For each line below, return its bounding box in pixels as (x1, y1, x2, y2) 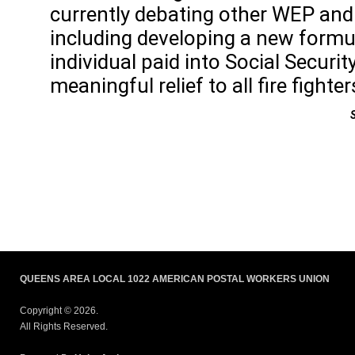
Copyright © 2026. (20, 305, 98, 317)
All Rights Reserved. (20, 321, 108, 333)
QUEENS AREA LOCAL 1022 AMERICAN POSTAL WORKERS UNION (20, 273, 330, 285)
